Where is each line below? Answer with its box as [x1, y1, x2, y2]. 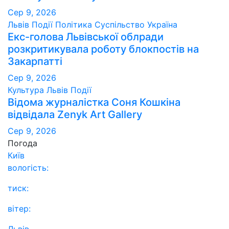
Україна [147, 19, 177, 30]
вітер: [8, 203, 31, 214]
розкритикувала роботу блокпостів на [8, 43, 199, 56]
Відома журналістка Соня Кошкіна [8, 96, 180, 109]
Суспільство [95, 19, 147, 30]
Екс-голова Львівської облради [8, 31, 164, 43]
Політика [55, 19, 95, 30]
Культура [8, 85, 47, 96]
